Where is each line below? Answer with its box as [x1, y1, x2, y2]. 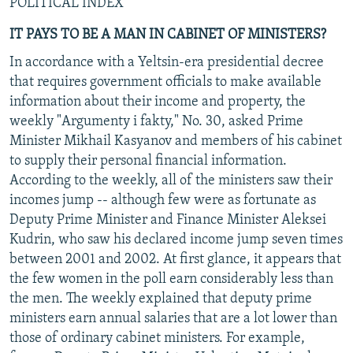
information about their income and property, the [9, 94, 306, 110]
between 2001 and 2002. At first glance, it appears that [9, 251, 341, 267]
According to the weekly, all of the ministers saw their [9, 173, 333, 188]
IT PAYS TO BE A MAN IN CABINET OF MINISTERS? [9, 27, 326, 43]
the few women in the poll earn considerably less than [9, 271, 333, 287]
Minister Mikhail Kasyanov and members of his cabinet [9, 133, 342, 149]
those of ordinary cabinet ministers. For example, [9, 330, 305, 346]
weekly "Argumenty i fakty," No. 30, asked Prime [9, 113, 303, 129]
